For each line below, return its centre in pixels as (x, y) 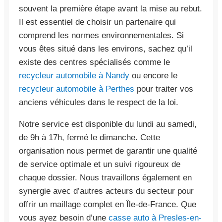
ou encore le (153, 75)
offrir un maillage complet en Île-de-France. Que (108, 204)
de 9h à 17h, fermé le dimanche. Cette (89, 137)
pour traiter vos (164, 89)
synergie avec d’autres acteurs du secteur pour (106, 191)
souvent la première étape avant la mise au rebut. (111, 8)
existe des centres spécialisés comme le (94, 62)
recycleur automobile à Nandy (74, 75)
